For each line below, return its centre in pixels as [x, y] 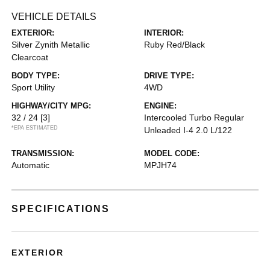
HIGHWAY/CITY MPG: [52, 105]
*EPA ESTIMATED [35, 127]
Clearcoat [30, 57]
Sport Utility [33, 87]
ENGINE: [160, 105]
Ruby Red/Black [174, 44]
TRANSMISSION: [43, 153]
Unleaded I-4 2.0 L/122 [188, 130]
